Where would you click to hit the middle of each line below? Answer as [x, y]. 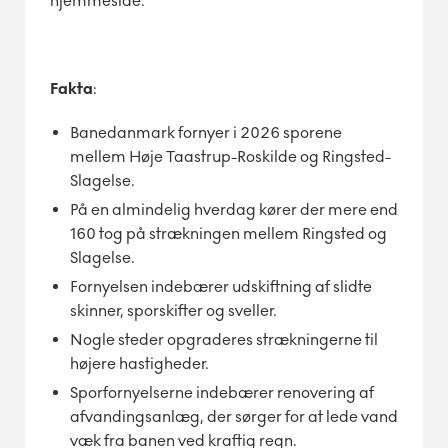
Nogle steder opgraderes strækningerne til [224, 339]
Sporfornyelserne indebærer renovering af [222, 392]
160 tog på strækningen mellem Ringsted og [228, 233]
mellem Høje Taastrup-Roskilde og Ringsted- [230, 156]
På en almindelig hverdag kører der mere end [234, 209]
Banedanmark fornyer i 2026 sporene [206, 132]
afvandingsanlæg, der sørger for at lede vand [234, 416]
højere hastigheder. [139, 363]
